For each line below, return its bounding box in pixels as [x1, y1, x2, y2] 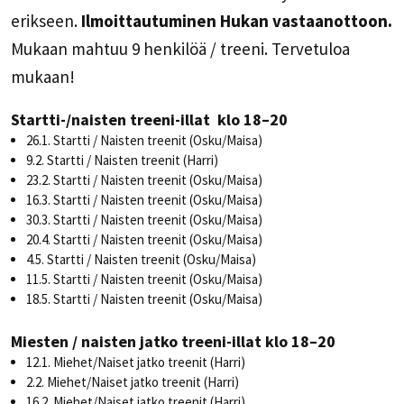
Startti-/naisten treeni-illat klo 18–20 [11, 108, 288, 130]
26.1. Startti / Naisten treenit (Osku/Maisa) [26, 131, 262, 149]
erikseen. [11, 9, 78, 32]
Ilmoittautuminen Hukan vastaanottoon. [78, 9, 392, 32]
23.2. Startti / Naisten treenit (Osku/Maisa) [26, 170, 262, 188]
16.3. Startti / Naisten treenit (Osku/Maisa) [26, 190, 262, 208]
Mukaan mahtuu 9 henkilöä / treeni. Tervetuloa [11, 37, 350, 60]
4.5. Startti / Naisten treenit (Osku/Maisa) [26, 250, 256, 268]
